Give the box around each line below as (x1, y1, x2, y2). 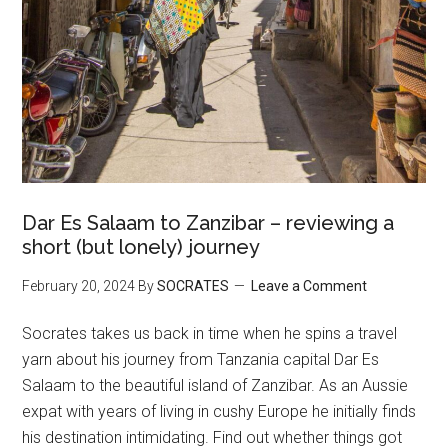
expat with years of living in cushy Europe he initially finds (22, 401, 417, 421)
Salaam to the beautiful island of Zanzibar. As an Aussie (22, 375, 409, 395)
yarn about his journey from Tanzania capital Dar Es (22, 349, 380, 369)
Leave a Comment (251, 277, 368, 294)
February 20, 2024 (22, 277, 136, 294)
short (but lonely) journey (22, 234, 261, 259)
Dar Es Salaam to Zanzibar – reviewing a (22, 210, 395, 235)
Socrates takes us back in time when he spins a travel (22, 323, 398, 343)
